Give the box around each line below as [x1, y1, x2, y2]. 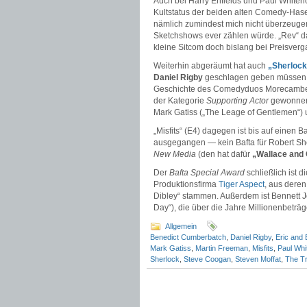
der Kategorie [153, 96, 206, 106]
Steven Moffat [235, 255, 281, 263]
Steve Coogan [184, 255, 231, 263]
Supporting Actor [206, 96, 269, 106]
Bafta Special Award [169, 168, 245, 177]
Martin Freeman [195, 244, 248, 252]
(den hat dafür [196, 149, 252, 159]
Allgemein [165, 222, 197, 230]
